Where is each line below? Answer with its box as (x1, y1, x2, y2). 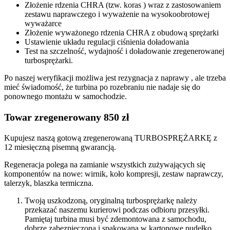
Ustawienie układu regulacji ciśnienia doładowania (25, 37, 189, 46)
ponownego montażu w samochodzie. (4, 91, 127, 101)
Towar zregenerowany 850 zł (4, 111, 129, 123)
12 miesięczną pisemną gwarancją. (4, 142, 116, 151)
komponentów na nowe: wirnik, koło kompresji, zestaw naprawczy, (4, 169, 223, 178)
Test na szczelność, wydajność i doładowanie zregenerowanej (25, 46, 224, 55)
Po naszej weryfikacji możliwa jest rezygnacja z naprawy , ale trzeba (4, 73, 226, 82)
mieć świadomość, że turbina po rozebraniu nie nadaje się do (4, 82, 200, 91)
